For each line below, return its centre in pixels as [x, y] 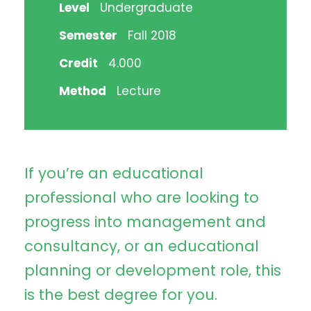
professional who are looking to [142, 197]
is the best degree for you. [121, 294]
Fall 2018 [152, 35]
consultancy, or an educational [142, 246]
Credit [78, 63]
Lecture [139, 91]
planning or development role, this [153, 270]
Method [83, 91]
